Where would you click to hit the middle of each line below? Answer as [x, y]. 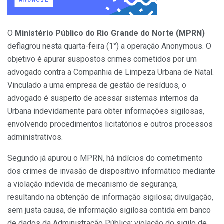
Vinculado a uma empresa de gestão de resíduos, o [97, 85]
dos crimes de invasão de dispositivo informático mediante [111, 171]
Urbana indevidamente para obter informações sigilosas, [106, 111]
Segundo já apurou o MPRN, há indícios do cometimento [105, 158]
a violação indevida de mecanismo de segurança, [93, 184]
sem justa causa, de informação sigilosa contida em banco [109, 210]
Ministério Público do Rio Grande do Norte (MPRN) [110, 33]
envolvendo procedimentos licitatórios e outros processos [110, 124]
